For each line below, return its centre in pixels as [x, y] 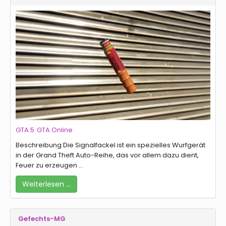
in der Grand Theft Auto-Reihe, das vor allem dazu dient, [107, 155]
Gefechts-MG [42, 219]
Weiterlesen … [46, 184]
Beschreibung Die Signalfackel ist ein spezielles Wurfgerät [110, 145]
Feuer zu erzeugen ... [49, 165]
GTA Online [55, 130]
